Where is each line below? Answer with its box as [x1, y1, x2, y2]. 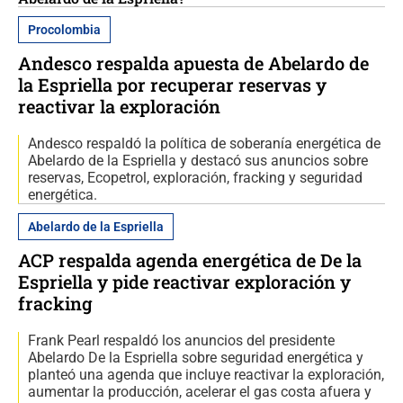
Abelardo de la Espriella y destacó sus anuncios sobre [28, 152, 368, 170]
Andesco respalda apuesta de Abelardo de [18, 51, 369, 76]
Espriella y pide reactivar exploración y [18, 270, 351, 294]
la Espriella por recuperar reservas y [18, 73, 327, 97]
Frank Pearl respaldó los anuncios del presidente [28, 332, 335, 350]
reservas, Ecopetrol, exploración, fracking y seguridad [28, 169, 363, 187]
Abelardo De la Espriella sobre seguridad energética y [28, 349, 363, 367]
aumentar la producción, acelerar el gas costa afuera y [28, 383, 372, 401]
